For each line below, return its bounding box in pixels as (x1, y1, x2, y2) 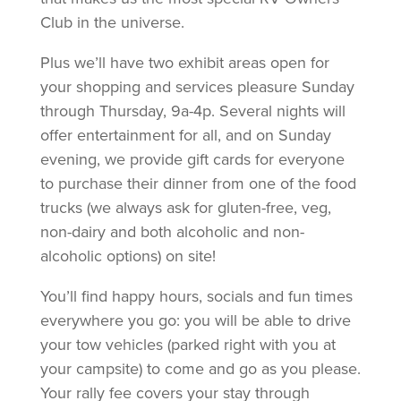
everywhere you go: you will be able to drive (39, 308, 351, 332)
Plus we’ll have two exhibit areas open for (39, 50, 329, 74)
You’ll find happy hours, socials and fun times (39, 284, 353, 308)
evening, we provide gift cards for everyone (39, 147, 345, 171)
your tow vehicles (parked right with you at (39, 332, 336, 356)
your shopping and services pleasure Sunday (39, 74, 354, 98)
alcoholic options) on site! (39, 243, 216, 268)
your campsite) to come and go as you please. (39, 356, 361, 380)
